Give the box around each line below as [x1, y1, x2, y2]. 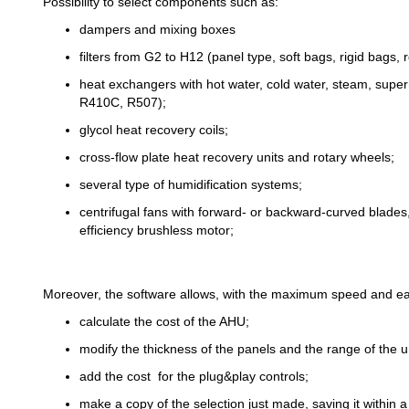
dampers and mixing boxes [79, 21, 236, 37]
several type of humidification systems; [79, 176, 302, 192]
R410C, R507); [79, 94, 166, 110]
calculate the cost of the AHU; [79, 313, 249, 329]
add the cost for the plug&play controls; [79, 368, 309, 383]
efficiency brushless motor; [79, 222, 234, 237]
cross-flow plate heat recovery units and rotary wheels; [79, 149, 394, 164]
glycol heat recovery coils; [79, 121, 228, 137]
